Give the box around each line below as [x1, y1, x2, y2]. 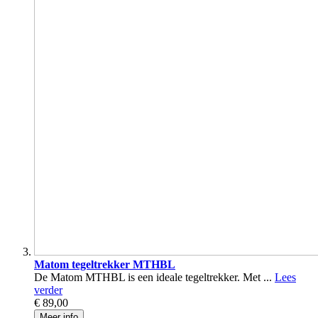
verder [34, 284, 62, 297]
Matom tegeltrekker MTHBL [34, 258, 175, 271]
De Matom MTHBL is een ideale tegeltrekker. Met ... [34, 271, 275, 284]
